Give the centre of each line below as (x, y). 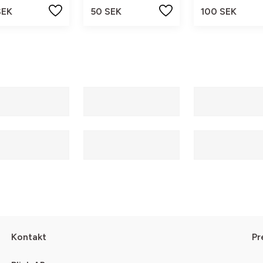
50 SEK (106, 11)
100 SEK (218, 11)
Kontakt (28, 237)
